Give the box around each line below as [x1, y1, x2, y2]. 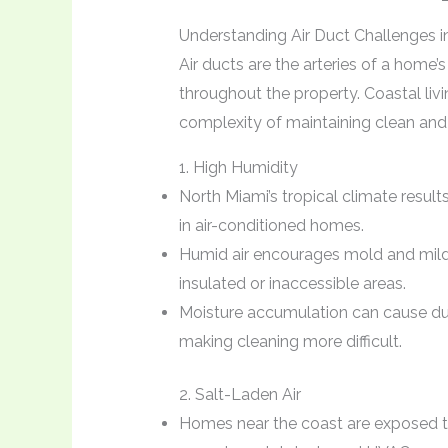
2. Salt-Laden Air [178, 384, 301, 404]
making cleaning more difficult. [178, 331, 402, 351]
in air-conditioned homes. [178, 215, 364, 235]
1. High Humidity [178, 157, 298, 177]
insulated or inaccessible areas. [178, 273, 406, 293]
